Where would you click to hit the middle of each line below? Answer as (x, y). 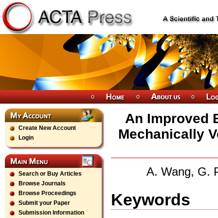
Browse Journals (42, 183)
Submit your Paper (44, 203)
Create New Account (47, 128)
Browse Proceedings (47, 193)
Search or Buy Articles (50, 174)
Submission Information (51, 213)
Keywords (151, 199)
